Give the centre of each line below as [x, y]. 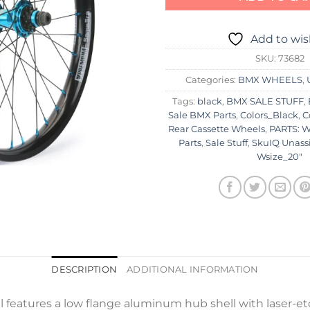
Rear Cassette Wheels [216, 129]
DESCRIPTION [84, 270]
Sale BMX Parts [202, 115]
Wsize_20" [280, 156]
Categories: [212, 80]
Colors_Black [269, 115]
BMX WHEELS [270, 80]
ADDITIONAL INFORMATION [193, 270]
